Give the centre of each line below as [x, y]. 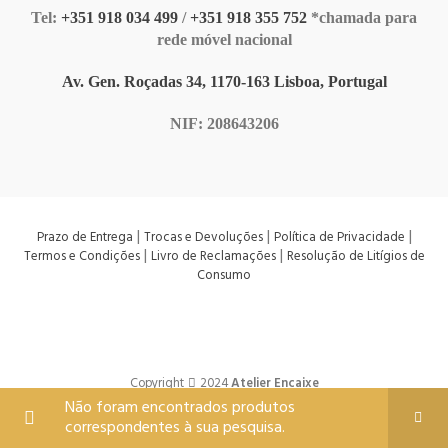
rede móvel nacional [224, 39]
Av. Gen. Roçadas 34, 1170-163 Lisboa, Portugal [224, 81]
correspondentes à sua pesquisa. [175, 428]
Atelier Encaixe [274, 383]
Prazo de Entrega [84, 237]
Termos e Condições [81, 256]
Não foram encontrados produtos [180, 408]
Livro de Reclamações [213, 256]
